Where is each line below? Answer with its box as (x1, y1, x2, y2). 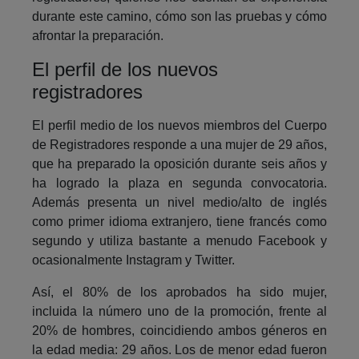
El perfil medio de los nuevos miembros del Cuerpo (32, 119, 327, 133)
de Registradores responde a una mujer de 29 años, (32, 138, 327, 152)
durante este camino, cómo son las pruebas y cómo (32, 10, 327, 24)
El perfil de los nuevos (32, 58, 218, 81)
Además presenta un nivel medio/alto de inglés (32, 196, 327, 210)
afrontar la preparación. (32, 29, 163, 43)
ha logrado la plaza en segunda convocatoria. (32, 176, 327, 191)
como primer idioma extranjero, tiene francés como (32, 215, 327, 229)
